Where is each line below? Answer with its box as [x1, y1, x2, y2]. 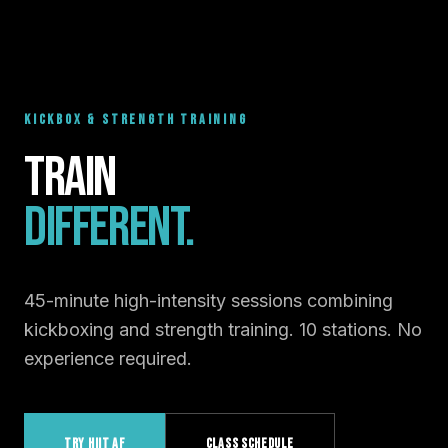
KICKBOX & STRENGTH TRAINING [24, 110, 248, 128]
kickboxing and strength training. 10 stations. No [24, 318, 422, 340]
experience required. [24, 347, 192, 369]
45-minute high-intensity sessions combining [24, 289, 393, 311]
